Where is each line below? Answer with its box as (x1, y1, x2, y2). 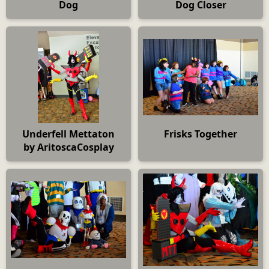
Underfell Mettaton (22, 127, 115, 141)
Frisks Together (164, 127, 237, 141)
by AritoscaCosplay (23, 141, 114, 154)
